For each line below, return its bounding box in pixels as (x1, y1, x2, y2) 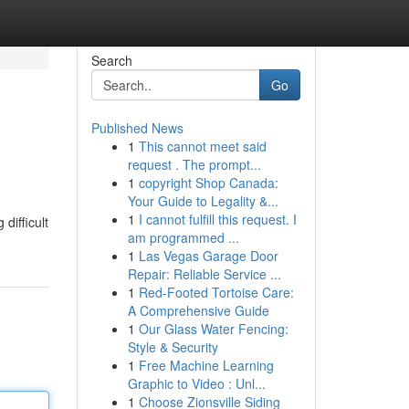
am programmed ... (127, 228, 239, 246)
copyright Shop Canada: (138, 173, 278, 192)
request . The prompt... (127, 155, 261, 173)
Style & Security (127, 338, 218, 356)
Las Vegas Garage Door (138, 246, 278, 265)
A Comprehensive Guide (127, 301, 269, 320)
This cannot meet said (138, 137, 267, 155)
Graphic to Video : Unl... (127, 374, 266, 393)
